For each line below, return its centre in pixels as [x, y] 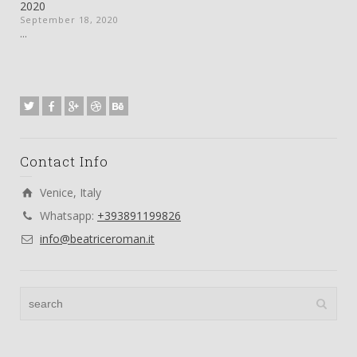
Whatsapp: [69, 215]
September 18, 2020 [69, 19]
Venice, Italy [71, 192]
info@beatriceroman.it [97, 238]
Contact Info [64, 161]
